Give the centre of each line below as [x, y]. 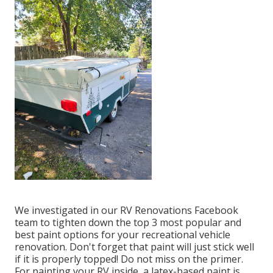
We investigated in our [67, 211]
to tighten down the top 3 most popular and [140, 223]
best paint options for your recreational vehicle [122, 235]
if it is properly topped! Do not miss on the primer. [129, 259]
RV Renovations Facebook [179, 211]
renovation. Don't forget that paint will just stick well [134, 247]
